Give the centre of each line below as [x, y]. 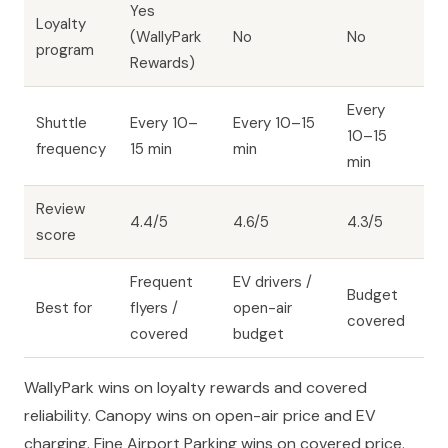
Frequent [161, 282]
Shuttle [61, 123]
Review [60, 209]
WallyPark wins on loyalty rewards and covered [195, 388]
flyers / [154, 308]
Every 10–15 [274, 123]
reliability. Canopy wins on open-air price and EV [200, 416]
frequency [71, 149]
